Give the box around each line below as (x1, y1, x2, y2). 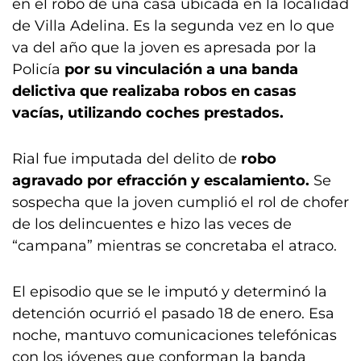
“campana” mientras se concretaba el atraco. (12, 237, 337, 255)
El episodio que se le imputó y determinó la (12, 283, 327, 301)
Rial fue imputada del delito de (12, 150, 241, 168)
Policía (12, 60, 64, 78)
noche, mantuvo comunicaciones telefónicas (12, 326, 337, 344)
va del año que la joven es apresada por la (12, 39, 317, 56)
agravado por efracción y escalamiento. (12, 172, 313, 189)
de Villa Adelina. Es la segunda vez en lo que (12, 17, 334, 35)
